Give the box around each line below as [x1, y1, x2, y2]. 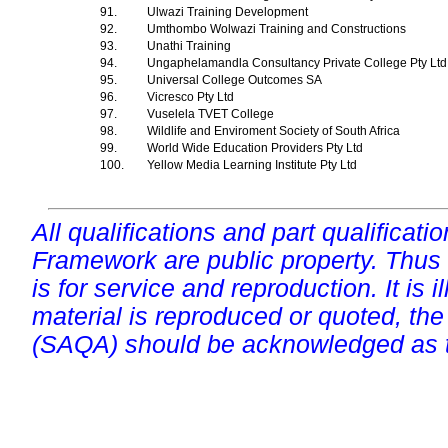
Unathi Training [147, 39, 234, 53]
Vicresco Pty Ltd [147, 90, 237, 104]
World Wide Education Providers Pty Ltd [147, 141, 366, 155]
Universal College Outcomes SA [147, 73, 325, 87]
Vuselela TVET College [147, 107, 277, 121]
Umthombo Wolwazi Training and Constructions [147, 22, 409, 36]
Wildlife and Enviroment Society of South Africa [147, 124, 403, 138]
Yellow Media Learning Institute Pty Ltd [147, 158, 360, 172]
